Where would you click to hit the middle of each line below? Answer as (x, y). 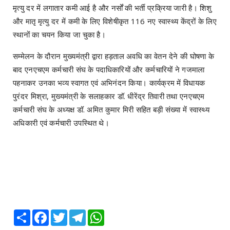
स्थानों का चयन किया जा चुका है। (60, 35)
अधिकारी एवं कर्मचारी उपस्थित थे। (61, 123)
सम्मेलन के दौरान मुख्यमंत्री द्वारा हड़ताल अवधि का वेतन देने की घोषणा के (114, 56)
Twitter (78, 214)
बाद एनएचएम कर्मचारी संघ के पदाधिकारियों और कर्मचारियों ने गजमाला (109, 70)
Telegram (101, 214)
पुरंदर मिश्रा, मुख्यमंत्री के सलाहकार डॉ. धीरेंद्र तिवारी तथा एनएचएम (109, 96)
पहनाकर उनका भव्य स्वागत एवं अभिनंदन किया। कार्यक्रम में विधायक (109, 83)
